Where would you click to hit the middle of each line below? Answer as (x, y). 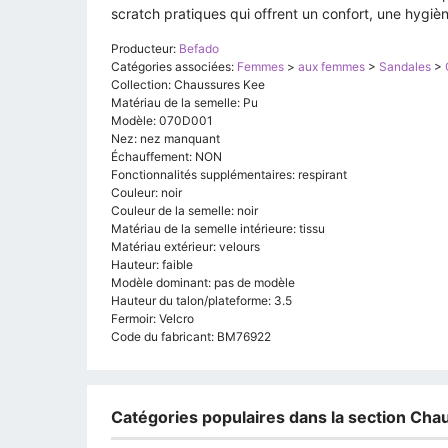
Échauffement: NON (166, 157)
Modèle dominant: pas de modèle (203, 283)
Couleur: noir (146, 193)
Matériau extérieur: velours (185, 247)
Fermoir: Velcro (152, 319)
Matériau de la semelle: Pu (184, 103)
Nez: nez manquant (165, 139)
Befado (199, 49)
